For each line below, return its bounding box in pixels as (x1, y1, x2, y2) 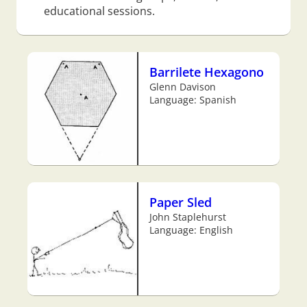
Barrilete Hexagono (149, 63, 264, 81)
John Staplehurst (149, 210, 226, 224)
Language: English (149, 223, 233, 237)
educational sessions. (44, 3, 155, 19)
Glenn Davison (149, 80, 216, 94)
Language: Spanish (149, 93, 236, 107)
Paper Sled (149, 193, 212, 211)
